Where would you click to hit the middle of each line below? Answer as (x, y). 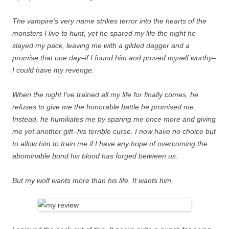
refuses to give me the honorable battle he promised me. (104, 107)
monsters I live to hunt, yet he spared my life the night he (104, 33)
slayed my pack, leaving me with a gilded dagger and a (101, 46)
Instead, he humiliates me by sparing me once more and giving (114, 119)
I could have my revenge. (53, 70)
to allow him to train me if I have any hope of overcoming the (110, 144)
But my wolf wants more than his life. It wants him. (93, 181)
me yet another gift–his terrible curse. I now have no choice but (114, 132)
